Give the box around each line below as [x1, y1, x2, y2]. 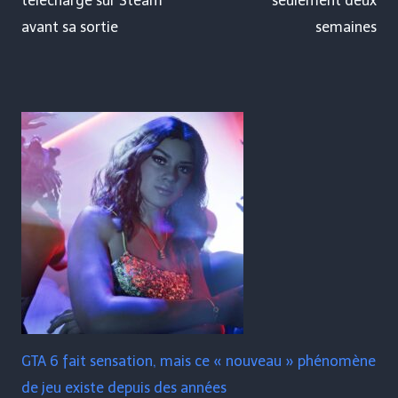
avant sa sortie [21, 19, 118, 36]
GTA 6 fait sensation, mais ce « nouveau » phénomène [21, 353, 376, 370]
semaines [315, 19, 377, 36]
